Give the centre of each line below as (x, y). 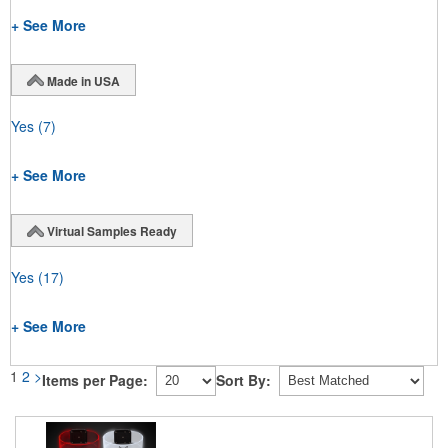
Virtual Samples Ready (112, 231)
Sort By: (243, 380)
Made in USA (83, 80)
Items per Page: (95, 380)
